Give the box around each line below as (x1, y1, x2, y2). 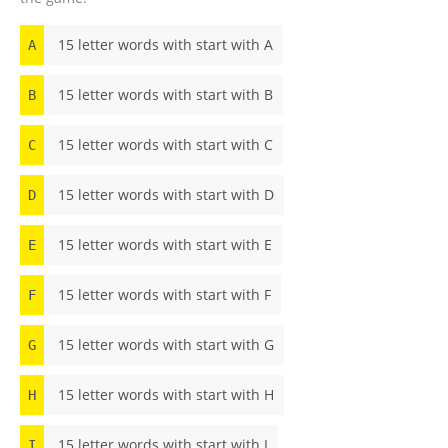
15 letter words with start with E (54, 235, 272, 254)
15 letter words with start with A (54, 35, 273, 54)
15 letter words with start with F (54, 285, 271, 304)
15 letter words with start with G (54, 335, 274, 354)
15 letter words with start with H (54, 385, 274, 404)
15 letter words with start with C (54, 135, 273, 154)
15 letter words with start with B (54, 85, 273, 104)
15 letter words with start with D (54, 185, 274, 204)
